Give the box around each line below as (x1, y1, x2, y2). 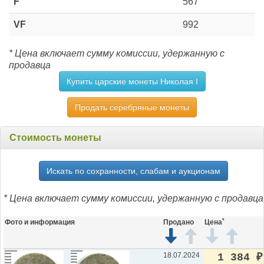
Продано (163, 218, 194, 227)
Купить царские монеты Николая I (66, 77, 198, 87)
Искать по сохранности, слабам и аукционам (47, 166, 220, 176)
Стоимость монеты (9, 133, 101, 143)
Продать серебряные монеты (75, 103, 189, 113)
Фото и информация (5, 218, 75, 227)
